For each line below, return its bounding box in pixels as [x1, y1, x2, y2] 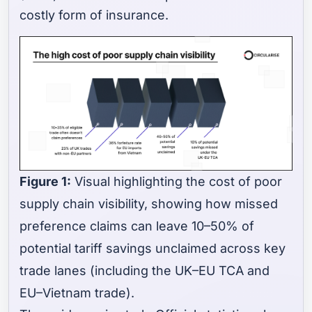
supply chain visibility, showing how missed [19, 196, 279, 212]
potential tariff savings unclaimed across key [19, 241, 286, 256]
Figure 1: [19, 174, 72, 189]
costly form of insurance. [19, 8, 169, 23]
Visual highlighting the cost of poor [71, 174, 283, 189]
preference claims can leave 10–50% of [19, 219, 255, 234]
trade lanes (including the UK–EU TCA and [19, 263, 270, 279]
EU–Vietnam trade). [19, 286, 135, 301]
